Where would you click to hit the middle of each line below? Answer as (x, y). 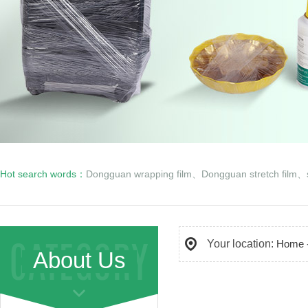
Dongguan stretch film (249, 174)
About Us (79, 260)
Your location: (242, 244)
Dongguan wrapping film (139, 174)
